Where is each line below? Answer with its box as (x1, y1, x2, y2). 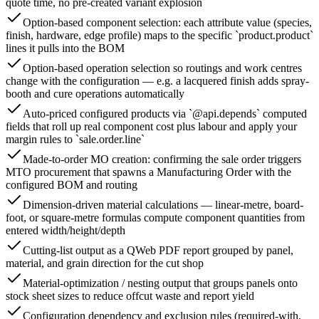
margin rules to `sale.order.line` (6, 133, 145, 146)
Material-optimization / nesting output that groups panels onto (23, 277, 298, 290)
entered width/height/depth (6, 224, 125, 237)
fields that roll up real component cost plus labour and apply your (6, 120, 297, 133)
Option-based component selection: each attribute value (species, (23, 16, 312, 29)
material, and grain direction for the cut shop (6, 257, 204, 270)
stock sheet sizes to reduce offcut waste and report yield (6, 290, 254, 303)
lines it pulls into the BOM (6, 42, 125, 55)
